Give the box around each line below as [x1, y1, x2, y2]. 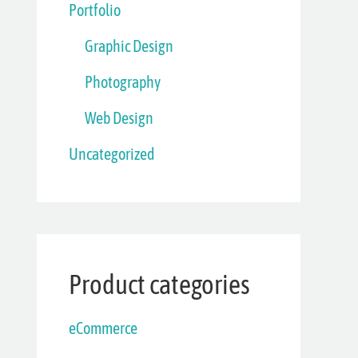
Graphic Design [85, 36, 173, 55]
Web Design [85, 108, 153, 127]
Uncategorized [69, 144, 154, 163]
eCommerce [69, 318, 137, 337]
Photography [85, 72, 161, 91]
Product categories [69, 269, 250, 300]
